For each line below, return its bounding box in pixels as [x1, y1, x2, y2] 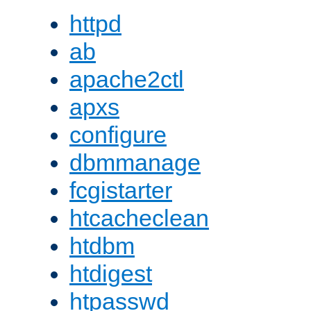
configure [69, 121, 167, 149]
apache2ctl [69, 66, 184, 93]
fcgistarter [69, 177, 172, 204]
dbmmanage [69, 149, 201, 176]
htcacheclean [69, 205, 209, 232]
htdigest [69, 260, 152, 287]
